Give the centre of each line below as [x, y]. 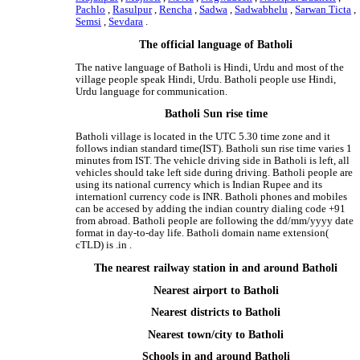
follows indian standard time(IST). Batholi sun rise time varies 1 [214, 149]
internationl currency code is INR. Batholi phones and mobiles [212, 197]
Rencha [176, 10]
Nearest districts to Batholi [216, 313]
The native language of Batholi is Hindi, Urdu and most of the [210, 67]
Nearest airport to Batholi [216, 290]
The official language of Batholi [216, 44]
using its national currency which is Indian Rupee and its [199, 185]
